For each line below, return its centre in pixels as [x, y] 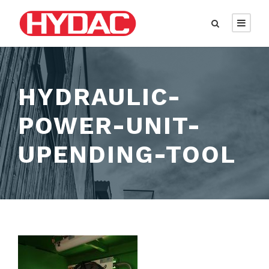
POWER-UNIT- [110, 125]
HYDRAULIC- [100, 97]
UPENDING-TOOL [127, 154]
